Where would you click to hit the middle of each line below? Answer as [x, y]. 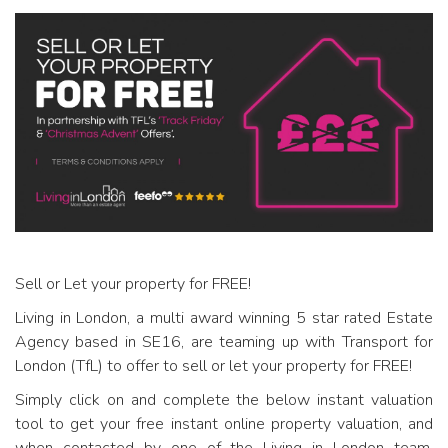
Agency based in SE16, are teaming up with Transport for [224, 341]
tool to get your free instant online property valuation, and [224, 423]
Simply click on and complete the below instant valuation [224, 399]
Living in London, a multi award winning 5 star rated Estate [224, 317]
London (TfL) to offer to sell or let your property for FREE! [213, 365]
